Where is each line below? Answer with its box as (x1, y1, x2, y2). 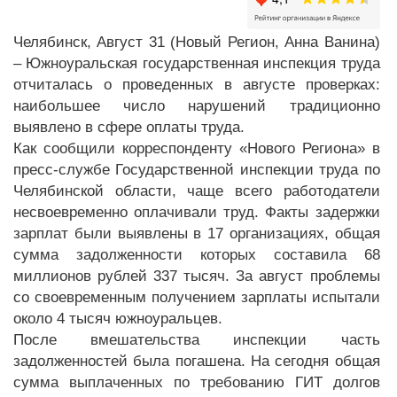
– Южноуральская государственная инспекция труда (13, 55, 380, 72)
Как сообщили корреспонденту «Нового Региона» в (13, 140, 380, 157)
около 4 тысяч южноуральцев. (13, 310, 222, 327)
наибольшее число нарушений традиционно (13, 97, 380, 114)
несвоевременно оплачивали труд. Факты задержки (13, 204, 380, 221)
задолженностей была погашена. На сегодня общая (13, 353, 380, 370)
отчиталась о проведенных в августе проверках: (13, 76, 380, 93)
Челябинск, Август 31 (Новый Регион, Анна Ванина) (13, 34, 380, 51)
